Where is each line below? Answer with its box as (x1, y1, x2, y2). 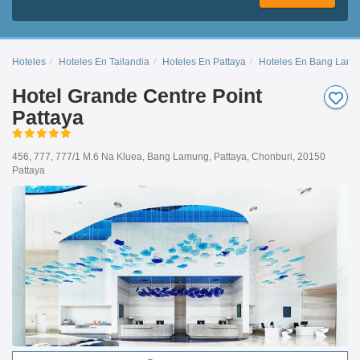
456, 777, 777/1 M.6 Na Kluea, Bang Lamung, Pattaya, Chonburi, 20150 (12, 150, 325, 162)
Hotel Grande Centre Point (12, 84, 262, 107)
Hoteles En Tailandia (59, 55, 149, 67)
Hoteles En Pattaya (162, 55, 246, 67)
